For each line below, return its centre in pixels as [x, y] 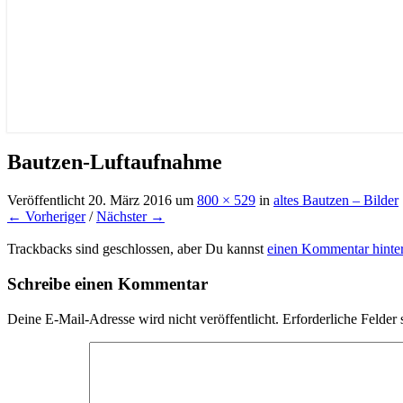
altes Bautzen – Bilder [336, 201]
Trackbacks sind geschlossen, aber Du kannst [137, 249]
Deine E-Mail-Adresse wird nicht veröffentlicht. [143, 318]
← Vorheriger [46, 217]
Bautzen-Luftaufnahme [115, 162]
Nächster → [130, 217]
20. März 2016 [130, 201]
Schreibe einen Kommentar [107, 283]
